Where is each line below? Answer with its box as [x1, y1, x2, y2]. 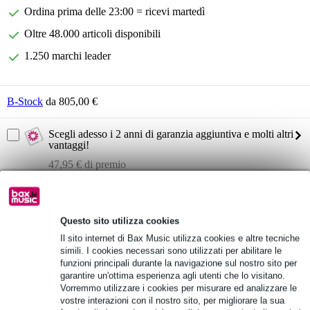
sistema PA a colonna [10, 235, 103, 247]
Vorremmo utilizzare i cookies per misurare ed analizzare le [60, 282, 297, 293]
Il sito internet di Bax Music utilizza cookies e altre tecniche [60, 232, 300, 244]
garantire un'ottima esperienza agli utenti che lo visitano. [60, 270, 285, 281]
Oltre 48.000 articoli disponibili [24, 28, 161, 40]
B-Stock [7, 95, 43, 108]
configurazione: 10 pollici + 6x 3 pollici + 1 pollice [10, 253, 232, 265]
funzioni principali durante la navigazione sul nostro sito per [60, 257, 297, 268]
